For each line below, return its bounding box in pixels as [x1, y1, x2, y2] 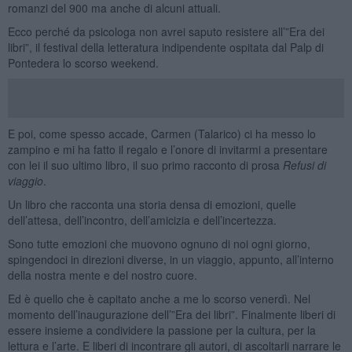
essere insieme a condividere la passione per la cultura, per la [7, 321, 316, 338]
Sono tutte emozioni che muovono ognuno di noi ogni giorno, [7, 235, 310, 251]
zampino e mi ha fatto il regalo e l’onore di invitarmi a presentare [7, 141, 328, 157]
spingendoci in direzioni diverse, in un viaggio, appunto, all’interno [7, 251, 334, 267]
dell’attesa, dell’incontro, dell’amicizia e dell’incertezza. [7, 211, 277, 228]
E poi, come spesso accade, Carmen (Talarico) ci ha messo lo [7, 125, 316, 141]
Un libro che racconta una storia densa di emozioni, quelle [7, 196, 296, 212]
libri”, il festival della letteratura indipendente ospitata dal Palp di [7, 38, 324, 55]
